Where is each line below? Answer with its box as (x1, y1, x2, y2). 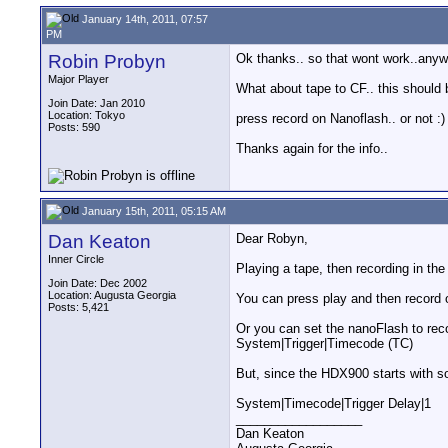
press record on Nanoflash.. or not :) (236, 111, 445, 126)
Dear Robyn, (236, 231, 308, 246)
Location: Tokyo (48, 109, 125, 121)
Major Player (48, 73, 109, 85)
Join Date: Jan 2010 (48, 97, 145, 109)
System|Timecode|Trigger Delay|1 (236, 396, 431, 411)
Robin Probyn (48, 51, 166, 72)
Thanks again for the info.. (236, 141, 388, 156)
